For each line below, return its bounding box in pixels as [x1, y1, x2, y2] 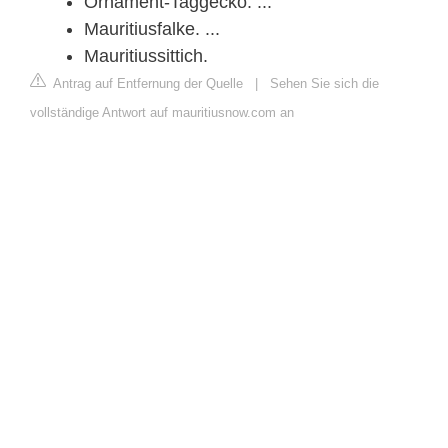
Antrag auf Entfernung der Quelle [50, 76, 243, 92]
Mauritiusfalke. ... [84, 19, 220, 40]
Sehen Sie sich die [270, 76, 379, 92]
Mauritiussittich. [84, 46, 208, 67]
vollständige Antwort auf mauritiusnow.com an [30, 105, 294, 121]
